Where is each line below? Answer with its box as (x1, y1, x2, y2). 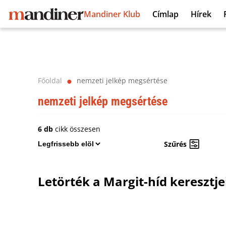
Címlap (152, 8, 179, 20)
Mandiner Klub (84, 8, 140, 20)
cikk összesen (53, 124, 100, 134)
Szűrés (164, 139, 187, 149)
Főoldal (38, 76, 62, 85)
